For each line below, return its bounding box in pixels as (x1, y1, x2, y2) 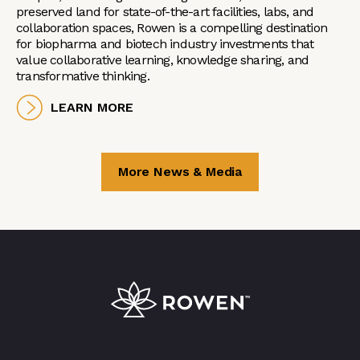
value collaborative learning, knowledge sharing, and (16, 52, 309, 68)
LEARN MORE (51, 99, 133, 115)
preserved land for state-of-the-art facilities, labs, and (16, 4, 314, 20)
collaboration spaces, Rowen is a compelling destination (16, 20, 328, 36)
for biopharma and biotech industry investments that (16, 36, 314, 52)
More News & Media (117, 164, 243, 180)
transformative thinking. (16, 68, 153, 84)
